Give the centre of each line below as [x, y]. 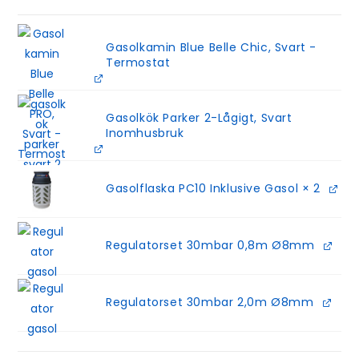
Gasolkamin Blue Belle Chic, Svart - [212, 47]
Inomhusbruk [145, 133]
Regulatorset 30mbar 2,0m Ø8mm [210, 302]
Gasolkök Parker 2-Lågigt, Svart [199, 117]
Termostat [138, 62]
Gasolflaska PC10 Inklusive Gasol [202, 188]
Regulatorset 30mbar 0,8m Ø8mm [210, 245]
